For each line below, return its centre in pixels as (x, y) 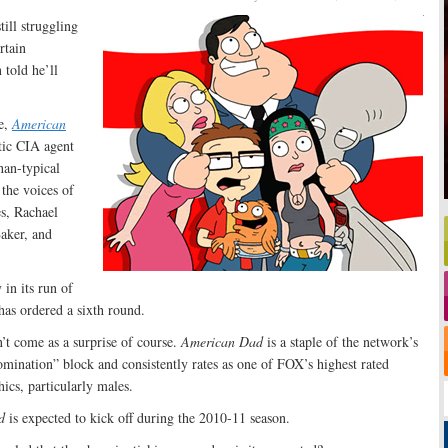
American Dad (222, 341)
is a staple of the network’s (340, 341)
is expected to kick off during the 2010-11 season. (147, 417)
